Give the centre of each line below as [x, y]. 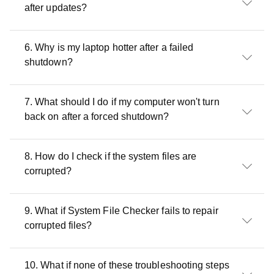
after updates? [56, 8]
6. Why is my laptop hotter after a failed [109, 47]
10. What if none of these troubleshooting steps [127, 265]
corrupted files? [58, 225]
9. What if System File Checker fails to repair [121, 211]
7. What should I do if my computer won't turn [122, 102]
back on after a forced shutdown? [97, 117]
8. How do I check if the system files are [111, 156]
